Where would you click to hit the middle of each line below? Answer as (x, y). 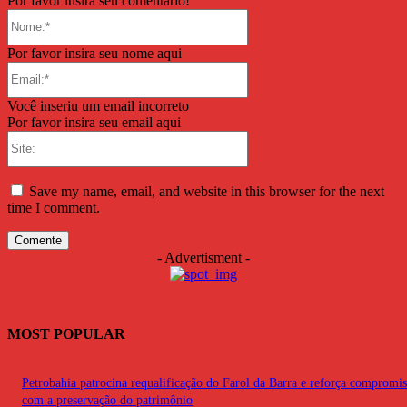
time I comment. (54, 207)
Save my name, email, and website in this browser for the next (207, 191)
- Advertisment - (203, 257)
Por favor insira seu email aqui (94, 122)
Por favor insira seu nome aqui (94, 53)
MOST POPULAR (66, 333)
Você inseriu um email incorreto (98, 105)
